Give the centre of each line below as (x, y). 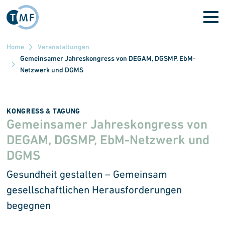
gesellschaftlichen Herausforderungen (94, 190)
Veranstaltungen (64, 47)
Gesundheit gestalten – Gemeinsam (87, 175)
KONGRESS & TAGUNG (44, 111)
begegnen (29, 206)
